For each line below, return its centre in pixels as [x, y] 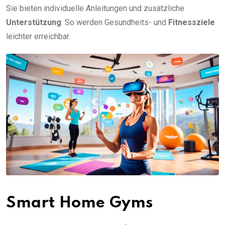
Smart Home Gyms [79, 203]
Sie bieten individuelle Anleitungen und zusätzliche [95, 8]
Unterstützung [34, 22]
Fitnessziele [192, 22]
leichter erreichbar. [38, 36]
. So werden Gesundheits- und [115, 22]
